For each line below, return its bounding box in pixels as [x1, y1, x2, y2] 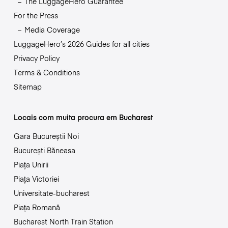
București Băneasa [13, 145, 75, 155]
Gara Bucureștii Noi [13, 130, 79, 141]
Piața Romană [13, 202, 60, 212]
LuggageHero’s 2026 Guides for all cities [13, 38, 150, 49]
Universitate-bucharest [13, 187, 90, 198]
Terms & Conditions [13, 67, 80, 77]
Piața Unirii [13, 159, 48, 169]
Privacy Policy [13, 52, 60, 63]
